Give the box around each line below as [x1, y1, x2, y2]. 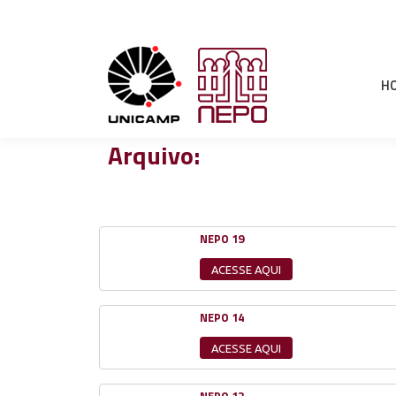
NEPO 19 [200, 230, 244, 247]
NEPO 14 [200, 308, 244, 327]
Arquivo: [108, 136, 200, 174]
